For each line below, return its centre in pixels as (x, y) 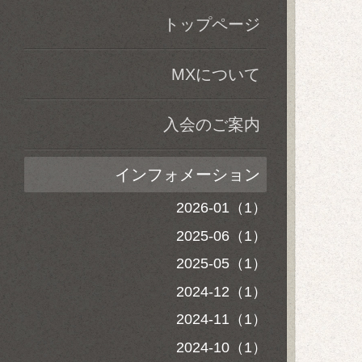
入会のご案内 (212, 124)
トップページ (212, 24)
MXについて (216, 74)
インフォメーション (187, 175)
